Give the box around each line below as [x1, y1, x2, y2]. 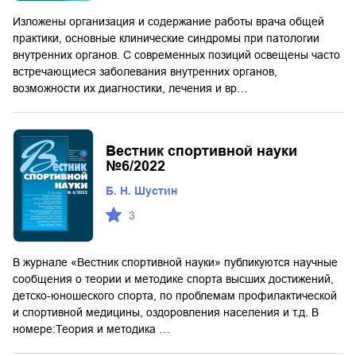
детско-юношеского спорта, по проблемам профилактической [13, 289, 337, 303]
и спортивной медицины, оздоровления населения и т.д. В [13, 306, 319, 319]
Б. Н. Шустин [106, 184, 177, 197]
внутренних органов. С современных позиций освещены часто [13, 48, 340, 61]
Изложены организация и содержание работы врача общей [13, 14, 324, 28]
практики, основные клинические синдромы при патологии [13, 31, 319, 44]
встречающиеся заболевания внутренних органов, [13, 64, 277, 78]
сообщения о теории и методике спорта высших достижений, [13, 273, 334, 286]
